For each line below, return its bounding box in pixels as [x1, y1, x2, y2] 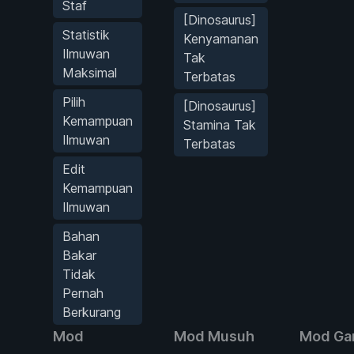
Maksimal [62, 64, 117, 81]
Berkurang [62, 303, 121, 320]
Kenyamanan [183, 30, 258, 47]
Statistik [62, 26, 110, 43]
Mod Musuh [174, 327, 254, 345]
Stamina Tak [183, 116, 256, 133]
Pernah [62, 284, 104, 301]
